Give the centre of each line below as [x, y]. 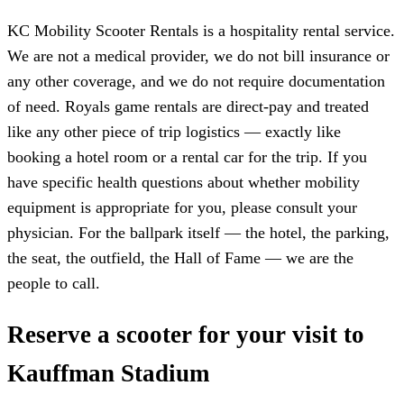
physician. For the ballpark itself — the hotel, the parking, [198, 232]
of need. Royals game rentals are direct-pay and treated [188, 106]
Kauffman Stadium [108, 374]
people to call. [54, 283]
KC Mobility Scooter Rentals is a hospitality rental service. [201, 30]
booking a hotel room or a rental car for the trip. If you [187, 156]
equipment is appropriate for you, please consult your [182, 207]
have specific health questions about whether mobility [184, 182]
